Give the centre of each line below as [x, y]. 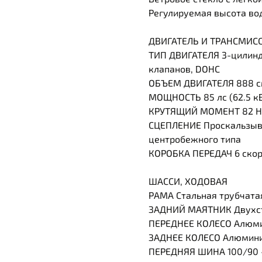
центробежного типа [195, 139]
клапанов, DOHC [184, 69]
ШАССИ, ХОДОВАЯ [188, 181]
